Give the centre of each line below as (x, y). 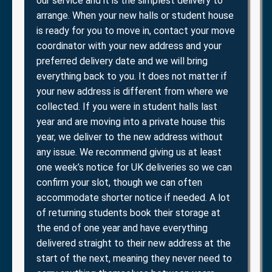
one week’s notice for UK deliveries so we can (134, 167)
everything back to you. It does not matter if (132, 76)
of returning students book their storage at (128, 212)
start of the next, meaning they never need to (134, 258)
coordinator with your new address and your (129, 46)
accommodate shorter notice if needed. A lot (133, 197)
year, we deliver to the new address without (130, 137)
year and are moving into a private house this (131, 121)
